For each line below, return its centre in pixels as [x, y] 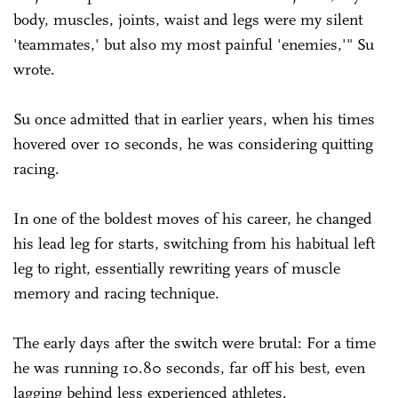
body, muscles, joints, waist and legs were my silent [188, 19]
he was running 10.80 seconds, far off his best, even [189, 367]
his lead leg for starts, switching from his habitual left [194, 243]
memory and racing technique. [119, 293]
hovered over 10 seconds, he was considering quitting [193, 143]
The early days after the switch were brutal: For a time [195, 342]
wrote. [34, 69]
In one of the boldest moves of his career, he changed [193, 218]
